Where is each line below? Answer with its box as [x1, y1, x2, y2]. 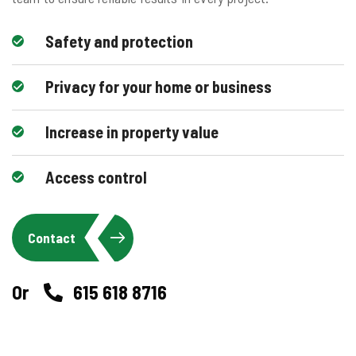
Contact [28, 229, 75, 246]
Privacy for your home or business [45, 76, 272, 96]
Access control [45, 167, 147, 187]
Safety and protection [45, 31, 193, 51]
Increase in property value [45, 122, 219, 141]
